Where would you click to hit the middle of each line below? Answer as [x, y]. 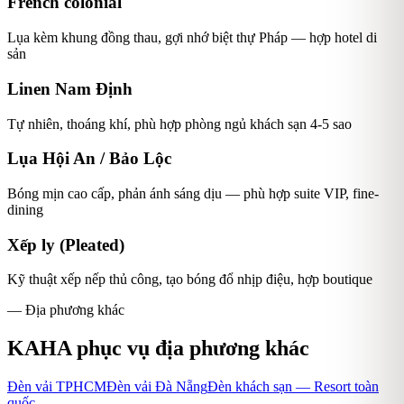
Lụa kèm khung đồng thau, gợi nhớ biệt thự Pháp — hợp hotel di [192, 38]
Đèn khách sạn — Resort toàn [293, 387]
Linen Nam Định [70, 88]
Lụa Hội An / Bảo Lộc [89, 159]
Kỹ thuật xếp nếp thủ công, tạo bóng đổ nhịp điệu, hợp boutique [190, 280]
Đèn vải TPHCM [57, 387]
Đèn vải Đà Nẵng [157, 387]
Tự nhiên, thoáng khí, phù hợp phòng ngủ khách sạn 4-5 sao [179, 124]
